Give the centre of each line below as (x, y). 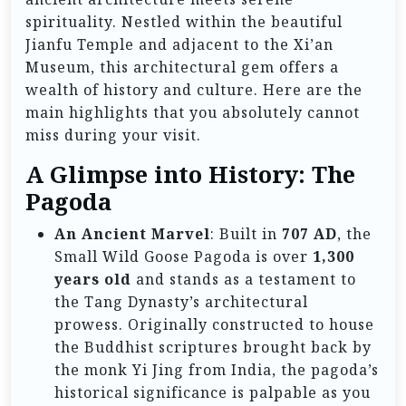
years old (93, 280)
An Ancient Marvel (132, 234)
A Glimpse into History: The (190, 175)
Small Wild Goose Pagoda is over (184, 257)
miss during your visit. (113, 135)
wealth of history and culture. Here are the (194, 90)
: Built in (246, 234)
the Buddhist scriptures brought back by (213, 348)
